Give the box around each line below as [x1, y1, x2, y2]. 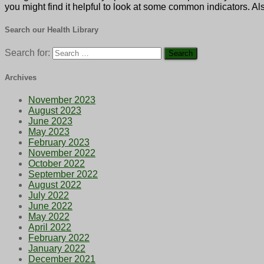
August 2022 [28, 179, 81, 190]
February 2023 [28, 137, 90, 147]
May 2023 [28, 126, 70, 137]
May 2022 [28, 211, 70, 222]
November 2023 [28, 94, 95, 105]
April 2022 [28, 222, 71, 232]
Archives [5, 72, 37, 82]
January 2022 [28, 243, 85, 253]
